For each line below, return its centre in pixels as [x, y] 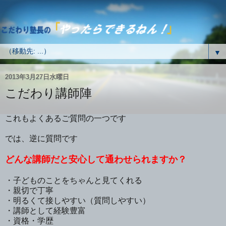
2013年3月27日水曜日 [37, 77]
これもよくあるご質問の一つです [66, 118]
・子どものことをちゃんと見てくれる [74, 180]
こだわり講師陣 [48, 93]
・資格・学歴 [29, 220]
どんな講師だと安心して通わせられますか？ [96, 159]
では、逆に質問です [41, 138]
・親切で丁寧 [29, 190]
